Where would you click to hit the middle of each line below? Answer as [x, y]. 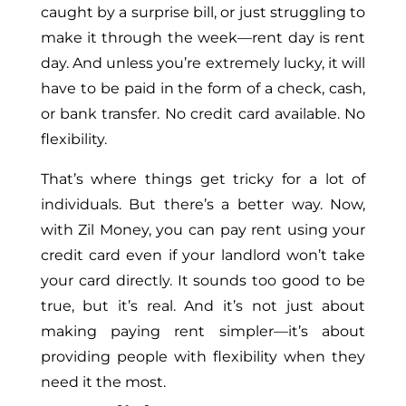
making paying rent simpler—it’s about [203, 331]
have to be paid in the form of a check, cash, [203, 88]
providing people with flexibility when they [203, 356]
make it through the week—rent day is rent [203, 37]
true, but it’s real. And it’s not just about [203, 305]
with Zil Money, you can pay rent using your [203, 229]
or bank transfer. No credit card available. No [203, 113]
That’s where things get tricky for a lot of [203, 179]
